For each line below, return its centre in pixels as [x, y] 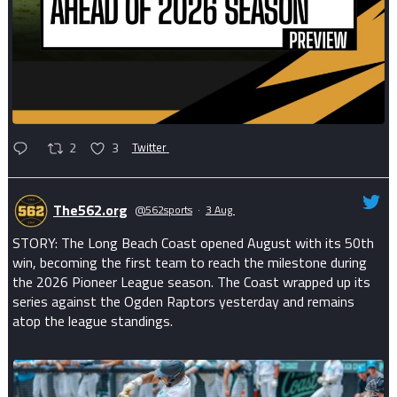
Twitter [149, 147]
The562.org [90, 210]
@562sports [163, 209]
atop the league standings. [92, 321]
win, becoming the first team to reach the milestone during [189, 263]
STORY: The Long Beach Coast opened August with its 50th [193, 243]
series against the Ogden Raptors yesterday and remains [183, 302]
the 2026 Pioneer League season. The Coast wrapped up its [191, 282]
